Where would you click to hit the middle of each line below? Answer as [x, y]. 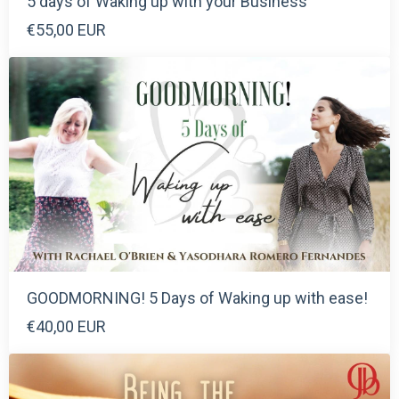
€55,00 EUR [66, 29]
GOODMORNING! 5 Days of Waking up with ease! [197, 297]
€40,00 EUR [66, 326]
